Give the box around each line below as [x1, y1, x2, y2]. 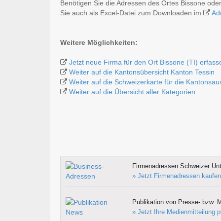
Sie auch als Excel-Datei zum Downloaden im [60, 9, 203, 17]
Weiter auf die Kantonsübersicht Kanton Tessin [69, 68, 215, 76]
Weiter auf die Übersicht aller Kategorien [69, 88, 195, 96]
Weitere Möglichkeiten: [60, 38, 138, 47]
